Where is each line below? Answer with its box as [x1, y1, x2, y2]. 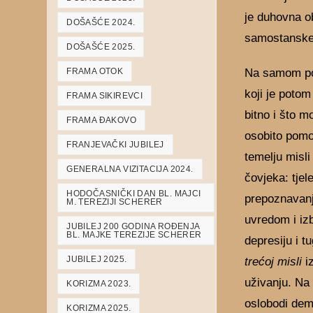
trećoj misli [245, 254, 303, 268]
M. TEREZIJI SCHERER [66, 197, 163, 207]
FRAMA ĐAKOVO [66, 115, 137, 125]
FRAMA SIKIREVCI [66, 91, 143, 101]
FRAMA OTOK [66, 66, 124, 76]
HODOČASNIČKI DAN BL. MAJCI [66, 189, 201, 198]
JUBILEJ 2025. [66, 254, 127, 264]
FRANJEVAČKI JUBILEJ [66, 140, 164, 150]
